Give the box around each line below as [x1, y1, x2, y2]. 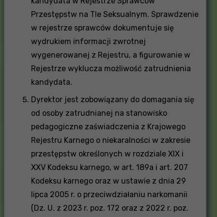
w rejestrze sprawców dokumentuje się [31, 23, 174, 32]
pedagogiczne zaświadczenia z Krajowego [31, 122, 186, 131]
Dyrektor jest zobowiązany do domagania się [31, 94, 194, 104]
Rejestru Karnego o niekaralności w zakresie [31, 135, 190, 145]
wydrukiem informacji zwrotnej [31, 36, 146, 46]
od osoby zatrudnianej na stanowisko [31, 108, 167, 118]
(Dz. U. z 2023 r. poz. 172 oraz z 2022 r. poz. [31, 203, 188, 213]
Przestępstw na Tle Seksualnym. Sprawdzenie [31, 9, 199, 19]
